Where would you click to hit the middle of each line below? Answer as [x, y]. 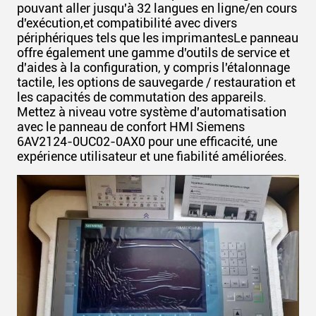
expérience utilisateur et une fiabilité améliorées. [152, 156]
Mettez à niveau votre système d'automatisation [152, 111]
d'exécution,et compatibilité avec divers [127, 23]
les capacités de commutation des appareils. [142, 97]
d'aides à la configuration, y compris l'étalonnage [153, 67]
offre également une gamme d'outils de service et [153, 52]
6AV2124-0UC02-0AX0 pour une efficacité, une [147, 141]
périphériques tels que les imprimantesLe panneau [158, 37]
